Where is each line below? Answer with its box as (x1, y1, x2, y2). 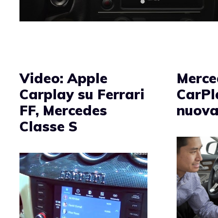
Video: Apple (19, 69, 108, 87)
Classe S (19, 117, 77, 135)
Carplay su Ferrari (19, 85, 145, 103)
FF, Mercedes (19, 101, 107, 119)
